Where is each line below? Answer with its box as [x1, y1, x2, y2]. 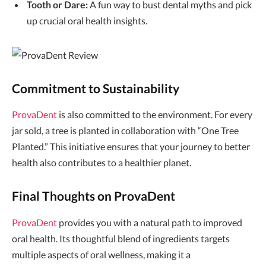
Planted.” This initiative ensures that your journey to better [12, 141, 250, 153]
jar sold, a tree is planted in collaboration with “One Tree [12, 125, 239, 137]
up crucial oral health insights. [27, 15, 147, 27]
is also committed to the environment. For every [57, 109, 252, 121]
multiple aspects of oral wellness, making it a [12, 248, 191, 260]
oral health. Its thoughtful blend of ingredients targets [12, 232, 230, 244]
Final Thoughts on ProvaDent [12, 189, 175, 204]
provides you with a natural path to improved [57, 216, 242, 228]
